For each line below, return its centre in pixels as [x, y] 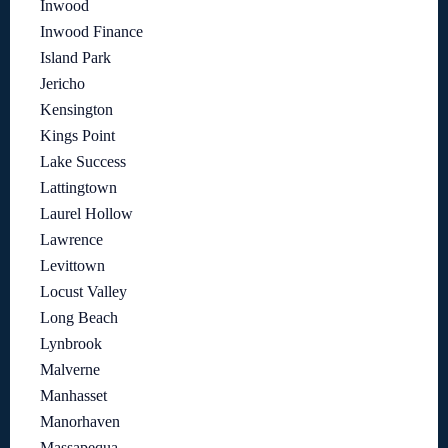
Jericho [62, 83]
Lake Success [83, 161]
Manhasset [73, 395]
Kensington [76, 109]
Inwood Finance [91, 31]
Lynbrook [71, 343]
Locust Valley [83, 291]
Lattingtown [78, 187]
